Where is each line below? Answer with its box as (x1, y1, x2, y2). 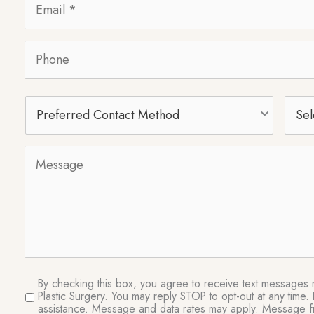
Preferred (25, 89, 80, 108)
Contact (25, 105, 70, 124)
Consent (25, 289, 71, 308)
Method (25, 121, 69, 140)
